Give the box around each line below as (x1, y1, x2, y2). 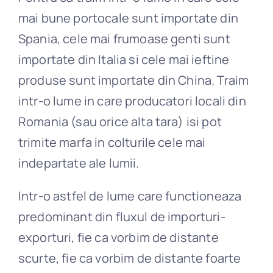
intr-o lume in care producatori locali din (18, 93, 246, 110)
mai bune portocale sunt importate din (18, 10, 238, 27)
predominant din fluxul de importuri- (18, 208, 225, 225)
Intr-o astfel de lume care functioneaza (18, 188, 242, 205)
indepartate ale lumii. (18, 155, 140, 172)
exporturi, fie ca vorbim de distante (18, 229, 219, 246)
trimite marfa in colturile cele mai (18, 134, 206, 151)
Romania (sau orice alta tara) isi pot (18, 113, 222, 130)
